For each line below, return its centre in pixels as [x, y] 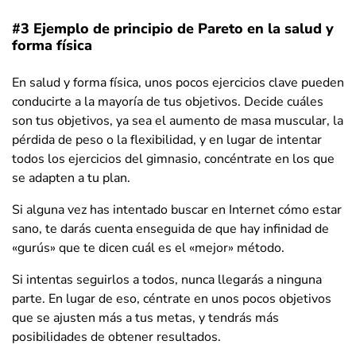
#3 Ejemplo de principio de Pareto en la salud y [173, 28]
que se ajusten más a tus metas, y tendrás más [145, 317]
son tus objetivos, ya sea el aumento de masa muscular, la [178, 120]
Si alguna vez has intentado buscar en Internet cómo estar [177, 209]
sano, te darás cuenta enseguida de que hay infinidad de [170, 228]
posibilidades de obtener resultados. [116, 337]
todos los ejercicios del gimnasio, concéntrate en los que [173, 159]
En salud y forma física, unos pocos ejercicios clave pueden [178, 82]
